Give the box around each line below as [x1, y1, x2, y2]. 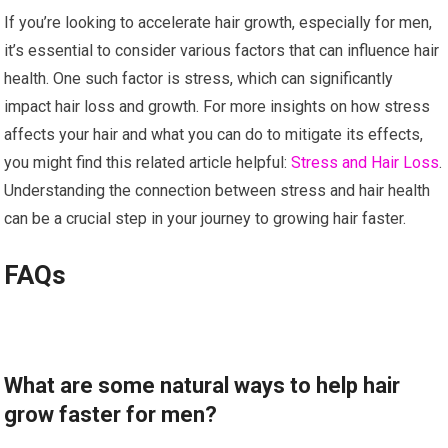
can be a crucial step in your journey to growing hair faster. [4, 208, 407, 228]
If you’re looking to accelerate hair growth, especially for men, [4, 12, 433, 32]
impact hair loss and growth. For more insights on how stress [4, 96, 431, 116]
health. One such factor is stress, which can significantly [4, 68, 394, 88]
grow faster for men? [4, 401, 218, 427]
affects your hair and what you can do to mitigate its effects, [4, 124, 424, 144]
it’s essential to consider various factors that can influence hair [4, 40, 440, 60]
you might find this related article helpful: [4, 152, 292, 172]
